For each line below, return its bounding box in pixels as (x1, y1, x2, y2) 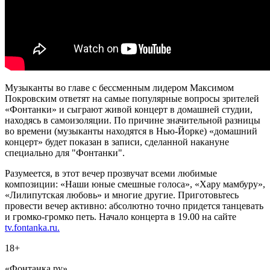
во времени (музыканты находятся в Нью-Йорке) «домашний (5, 125, 257, 136)
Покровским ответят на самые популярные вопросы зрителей (5, 93, 259, 104)
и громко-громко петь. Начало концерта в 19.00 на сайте (5, 211, 236, 222)
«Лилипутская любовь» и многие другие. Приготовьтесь (5, 189, 239, 200)
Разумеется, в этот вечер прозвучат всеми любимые (5, 168, 217, 178)
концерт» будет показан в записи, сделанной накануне (5, 136, 229, 147)
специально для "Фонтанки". (5, 147, 125, 158)
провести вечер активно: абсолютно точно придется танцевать (5, 200, 263, 211)
